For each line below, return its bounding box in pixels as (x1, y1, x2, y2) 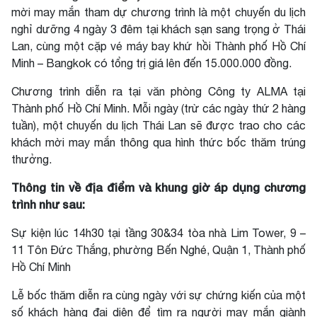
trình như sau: (11, 197, 85, 211)
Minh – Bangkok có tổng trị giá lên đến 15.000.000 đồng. (11, 57, 292, 69)
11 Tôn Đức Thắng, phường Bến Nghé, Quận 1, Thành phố (11, 243, 306, 256)
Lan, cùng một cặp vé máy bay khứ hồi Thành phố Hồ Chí (11, 40, 306, 52)
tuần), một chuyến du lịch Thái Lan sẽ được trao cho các (11, 119, 306, 132)
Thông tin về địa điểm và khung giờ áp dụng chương (11, 180, 306, 194)
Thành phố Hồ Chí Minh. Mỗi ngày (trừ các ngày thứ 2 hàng (11, 102, 306, 115)
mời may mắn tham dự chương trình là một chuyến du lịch (11, 6, 306, 18)
